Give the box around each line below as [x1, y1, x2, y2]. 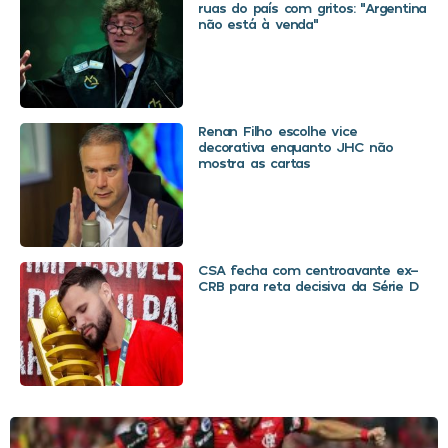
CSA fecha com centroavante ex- [198, 261, 419, 279]
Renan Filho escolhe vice [198, 122, 357, 140]
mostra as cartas [198, 154, 310, 172]
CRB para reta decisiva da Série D [198, 277, 419, 295]
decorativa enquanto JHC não [198, 138, 393, 156]
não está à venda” [198, 15, 318, 33]
